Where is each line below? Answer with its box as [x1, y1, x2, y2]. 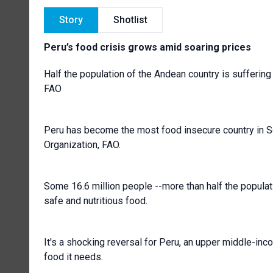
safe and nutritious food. [44, 194, 147, 207]
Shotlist [113, 13, 147, 26]
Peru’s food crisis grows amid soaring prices [44, 41, 251, 53]
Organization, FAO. [44, 138, 121, 151]
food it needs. [44, 250, 103, 263]
